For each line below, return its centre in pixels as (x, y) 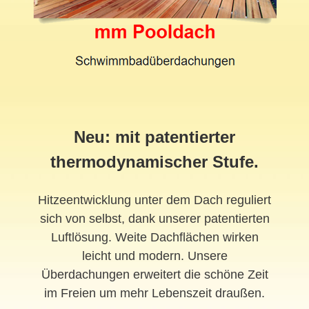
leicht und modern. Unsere (154, 256)
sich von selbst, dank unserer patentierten (154, 218)
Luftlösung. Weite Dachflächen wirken (154, 237)
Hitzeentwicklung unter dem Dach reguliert (154, 200)
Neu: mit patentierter (154, 137)
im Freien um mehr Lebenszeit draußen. (154, 293)
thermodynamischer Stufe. (154, 161)
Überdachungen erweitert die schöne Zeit (154, 274)
